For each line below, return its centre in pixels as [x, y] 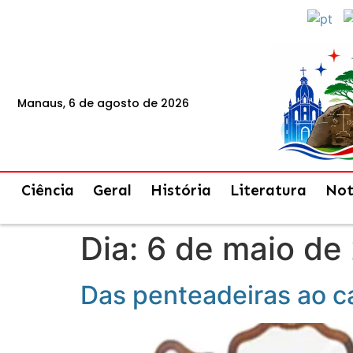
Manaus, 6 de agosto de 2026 [104, 104]
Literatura [268, 190]
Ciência [47, 190]
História [180, 190]
